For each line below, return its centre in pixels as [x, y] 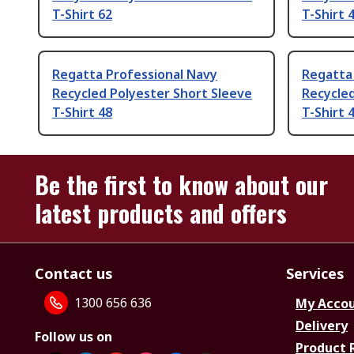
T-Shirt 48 [82, 113]
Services [315, 274]
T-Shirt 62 [82, 15]
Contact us [74, 274]
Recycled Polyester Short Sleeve [152, 94]
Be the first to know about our [181, 185]
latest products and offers [161, 213]
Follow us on [73, 337]
